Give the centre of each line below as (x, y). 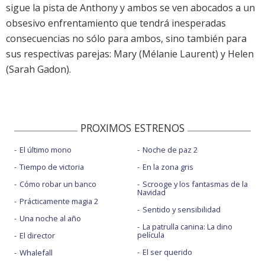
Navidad (151, 193)
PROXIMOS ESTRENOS (132, 128)
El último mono (46, 150)
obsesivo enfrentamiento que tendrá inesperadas (116, 23)
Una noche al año (50, 219)
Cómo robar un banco (58, 184)
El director (37, 236)
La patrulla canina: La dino (187, 227)
